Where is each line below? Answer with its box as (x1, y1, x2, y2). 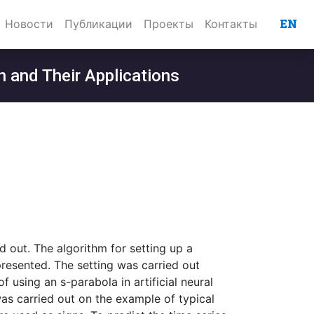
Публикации (64, 17, 132, 31)
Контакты (205, 17, 257, 31)
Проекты (144, 17, 193, 31)
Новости (5, 17, 53, 31)
